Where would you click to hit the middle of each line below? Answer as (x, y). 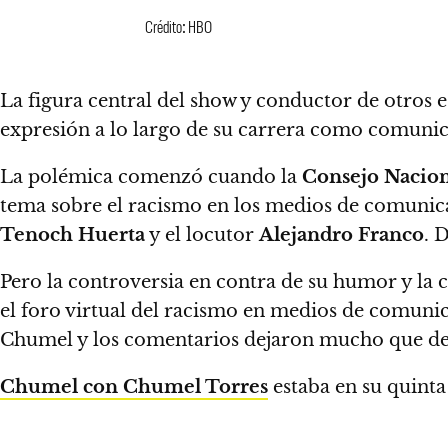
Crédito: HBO (178, 25)
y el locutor (202, 234)
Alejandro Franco (341, 234)
